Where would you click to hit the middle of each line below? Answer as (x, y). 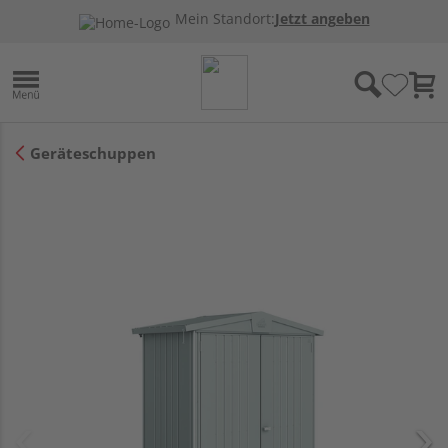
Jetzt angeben (322, 19)
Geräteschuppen (93, 152)
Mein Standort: (224, 19)
